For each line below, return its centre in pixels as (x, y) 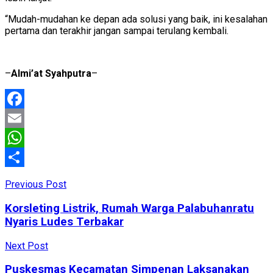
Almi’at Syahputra (51, 74)
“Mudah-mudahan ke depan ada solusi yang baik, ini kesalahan (136, 19)
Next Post (27, 246)
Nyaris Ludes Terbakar (64, 222)
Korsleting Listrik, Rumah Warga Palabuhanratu (129, 208)
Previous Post (36, 185)
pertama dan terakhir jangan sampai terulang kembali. (117, 31)
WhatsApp (27, 157)
